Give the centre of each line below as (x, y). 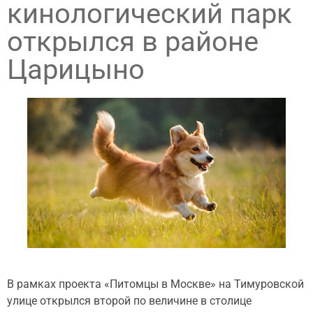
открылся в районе (133, 41)
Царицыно (76, 69)
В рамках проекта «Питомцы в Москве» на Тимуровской (155, 284)
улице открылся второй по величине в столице (129, 300)
